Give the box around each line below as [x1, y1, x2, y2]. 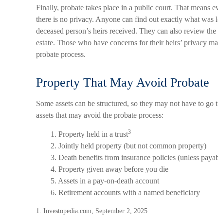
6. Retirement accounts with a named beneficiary [51, 188, 200, 197]
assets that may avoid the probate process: [36, 111, 163, 119]
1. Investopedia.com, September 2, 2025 [36, 207, 147, 215]
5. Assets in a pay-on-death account [51, 177, 159, 185]
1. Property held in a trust [51, 130, 128, 138]
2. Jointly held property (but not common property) [51, 142, 206, 150]
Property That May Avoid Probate [36, 75, 209, 90]
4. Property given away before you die [51, 165, 168, 173]
